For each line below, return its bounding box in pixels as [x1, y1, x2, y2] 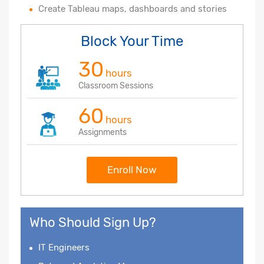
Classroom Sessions [78, 80, 153, 91]
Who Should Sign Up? [29, 214, 156, 230]
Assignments [78, 127, 127, 137]
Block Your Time [81, 32, 183, 49]
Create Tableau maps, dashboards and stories [38, 3, 227, 14]
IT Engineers [38, 242, 90, 253]
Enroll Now [107, 163, 157, 176]
